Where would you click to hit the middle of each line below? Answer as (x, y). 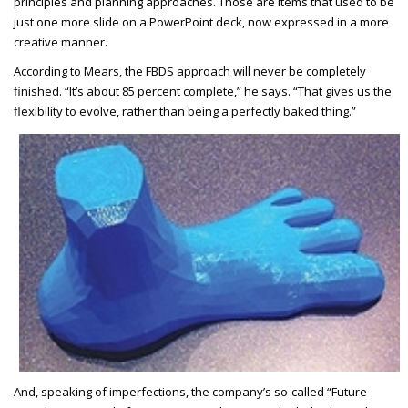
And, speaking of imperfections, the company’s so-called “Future (190, 392)
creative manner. (62, 41)
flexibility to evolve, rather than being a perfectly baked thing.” (185, 111)
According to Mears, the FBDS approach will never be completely (190, 71)
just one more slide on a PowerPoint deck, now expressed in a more (201, 21)
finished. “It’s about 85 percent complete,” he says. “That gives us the (203, 91)
